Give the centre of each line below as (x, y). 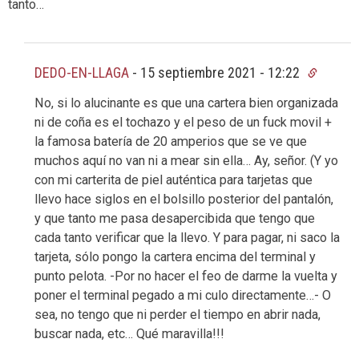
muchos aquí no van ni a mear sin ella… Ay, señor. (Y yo (186, 161)
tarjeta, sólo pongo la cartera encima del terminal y (175, 257)
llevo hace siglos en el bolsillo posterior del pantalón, (184, 200)
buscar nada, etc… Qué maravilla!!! (129, 334)
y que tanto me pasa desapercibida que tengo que (175, 219)
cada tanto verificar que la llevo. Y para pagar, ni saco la (187, 238)
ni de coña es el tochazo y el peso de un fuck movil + (183, 123)
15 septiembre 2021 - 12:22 (222, 72)
